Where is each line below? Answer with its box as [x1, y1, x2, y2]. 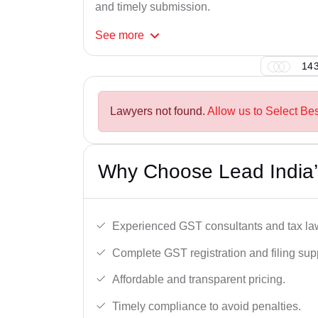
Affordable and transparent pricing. [112, 273, 285, 286]
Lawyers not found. [110, 105, 207, 118]
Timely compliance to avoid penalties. [112, 300, 301, 312]
